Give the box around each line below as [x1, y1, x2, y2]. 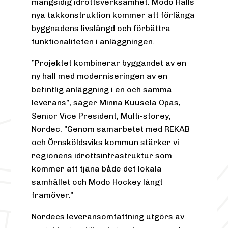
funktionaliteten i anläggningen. [32, 37, 155, 47]
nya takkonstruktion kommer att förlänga [32, 10, 195, 20]
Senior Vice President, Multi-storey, [32, 111, 172, 121]
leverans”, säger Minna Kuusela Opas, [32, 98, 181, 108]
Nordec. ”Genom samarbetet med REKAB [32, 124, 190, 134]
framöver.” [32, 190, 74, 201]
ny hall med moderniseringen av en [32, 71, 168, 81]
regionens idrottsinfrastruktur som [32, 151, 173, 161]
